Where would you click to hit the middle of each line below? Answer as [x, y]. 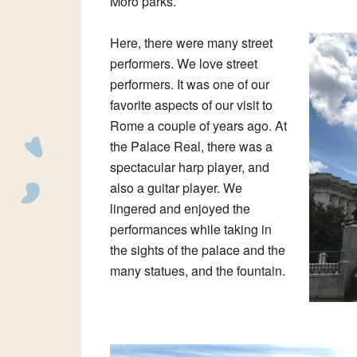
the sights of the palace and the [198, 250]
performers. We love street [184, 64]
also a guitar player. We [176, 188]
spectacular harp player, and [190, 167]
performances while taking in [191, 229]
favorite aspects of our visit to [191, 105]
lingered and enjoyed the [180, 209]
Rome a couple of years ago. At [198, 126]
